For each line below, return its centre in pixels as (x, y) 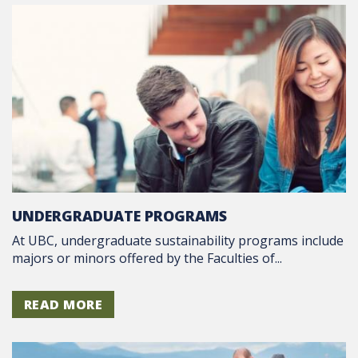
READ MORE (64, 304)
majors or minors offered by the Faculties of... (147, 258)
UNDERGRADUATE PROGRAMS (119, 216)
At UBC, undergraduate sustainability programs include (178, 240)
